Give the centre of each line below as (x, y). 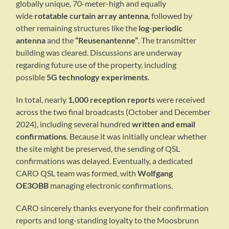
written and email (164, 124)
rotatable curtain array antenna (91, 15)
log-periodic (161, 28)
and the (61, 40)
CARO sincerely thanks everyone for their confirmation (112, 208)
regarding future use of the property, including (96, 64)
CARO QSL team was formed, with (77, 173)
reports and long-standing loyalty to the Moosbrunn (108, 220)
